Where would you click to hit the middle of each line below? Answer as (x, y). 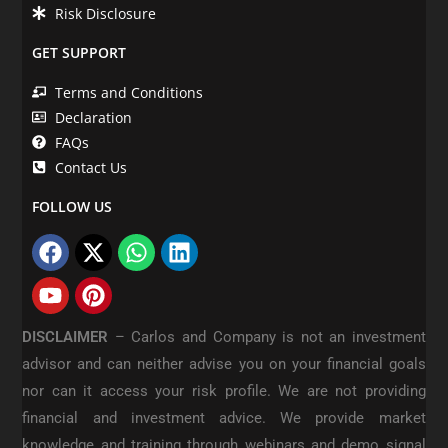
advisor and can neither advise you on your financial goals (224, 363)
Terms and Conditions (128, 92)
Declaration (93, 117)
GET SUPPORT (79, 52)
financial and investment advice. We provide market (224, 417)
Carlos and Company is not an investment (278, 336)
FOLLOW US (72, 206)
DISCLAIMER (68, 336)
